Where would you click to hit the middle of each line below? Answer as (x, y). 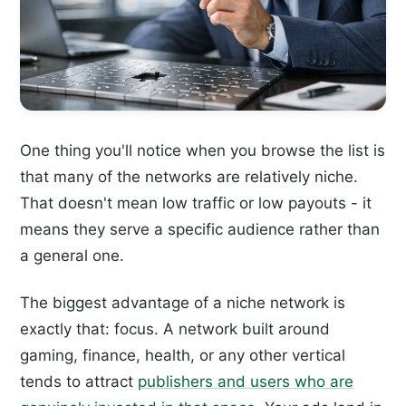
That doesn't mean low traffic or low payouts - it (196, 203)
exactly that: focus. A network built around (175, 329)
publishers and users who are (246, 382)
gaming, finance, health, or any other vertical (183, 356)
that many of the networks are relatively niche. (189, 177)
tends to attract (79, 382)
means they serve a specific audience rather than (200, 230)
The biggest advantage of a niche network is (183, 303)
